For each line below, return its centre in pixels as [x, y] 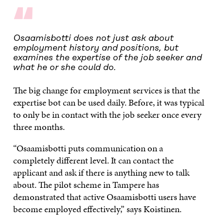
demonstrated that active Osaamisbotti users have [104, 197]
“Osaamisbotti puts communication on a [88, 148]
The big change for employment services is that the [106, 91]
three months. [39, 127]
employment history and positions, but [96, 48]
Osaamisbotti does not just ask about [93, 39]
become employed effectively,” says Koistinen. [97, 209]
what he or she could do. [64, 68]
